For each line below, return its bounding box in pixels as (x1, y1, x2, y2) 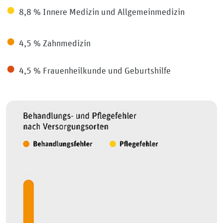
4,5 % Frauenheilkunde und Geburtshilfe (19, 65, 171, 77)
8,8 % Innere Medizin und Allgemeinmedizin (19, 6, 185, 18)
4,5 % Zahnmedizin (19, 38, 91, 49)
